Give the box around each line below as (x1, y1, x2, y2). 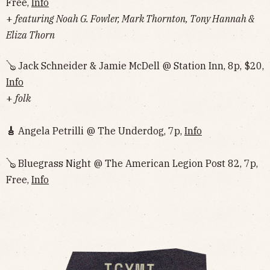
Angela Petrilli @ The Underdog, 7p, (18, 124, 184, 137)
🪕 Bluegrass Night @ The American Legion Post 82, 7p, (6, 157, 258, 169)
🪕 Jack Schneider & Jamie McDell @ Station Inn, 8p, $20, (6, 59, 264, 72)
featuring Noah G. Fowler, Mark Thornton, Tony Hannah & (15, 12, 254, 25)
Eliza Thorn (6, 28, 55, 41)
